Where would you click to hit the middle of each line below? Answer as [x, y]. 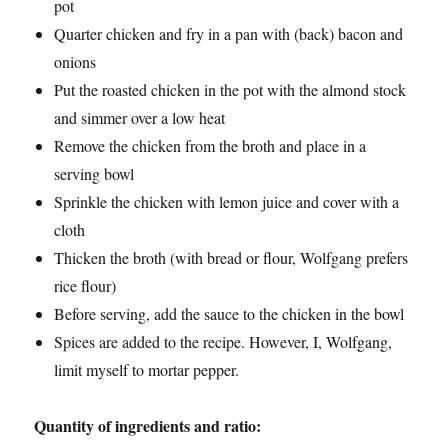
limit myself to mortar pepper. [147, 370]
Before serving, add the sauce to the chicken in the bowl [229, 314]
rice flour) [85, 286]
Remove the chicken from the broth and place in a [210, 146]
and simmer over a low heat [140, 118]
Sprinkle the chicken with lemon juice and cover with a [227, 202]
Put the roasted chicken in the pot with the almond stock [230, 90]
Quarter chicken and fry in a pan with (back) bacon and [229, 34]
